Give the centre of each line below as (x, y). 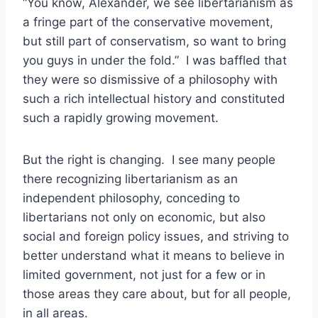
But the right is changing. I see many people (149, 159)
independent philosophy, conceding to (131, 198)
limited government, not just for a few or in (144, 274)
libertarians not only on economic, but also (144, 217)
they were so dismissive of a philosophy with (150, 79)
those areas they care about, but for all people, (157, 294)
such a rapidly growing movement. (121, 117)
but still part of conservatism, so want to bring (154, 41)
